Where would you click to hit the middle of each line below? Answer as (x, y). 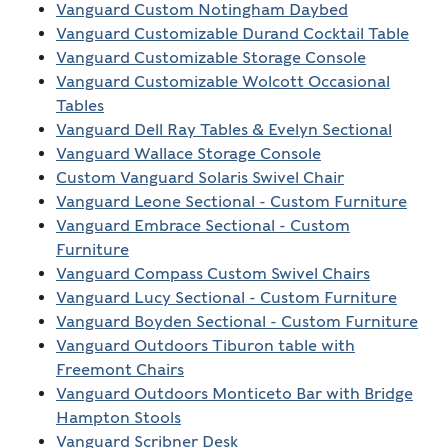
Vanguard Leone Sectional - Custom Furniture (231, 202)
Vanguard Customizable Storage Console (210, 58)
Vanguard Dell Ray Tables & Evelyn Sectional (223, 130)
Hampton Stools (118, 418)
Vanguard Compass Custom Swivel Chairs (212, 274)
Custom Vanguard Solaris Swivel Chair (199, 178)
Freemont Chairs (119, 370)
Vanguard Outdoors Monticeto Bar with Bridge (234, 394)
